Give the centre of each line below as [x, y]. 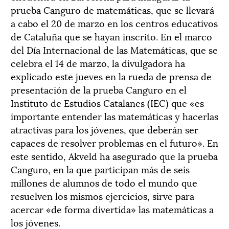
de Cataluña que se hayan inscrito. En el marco [111, 36]
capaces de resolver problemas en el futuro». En [114, 142]
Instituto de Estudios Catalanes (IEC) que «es [107, 102]
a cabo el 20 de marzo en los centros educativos [114, 22]
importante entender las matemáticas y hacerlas [114, 116]
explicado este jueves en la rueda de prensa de [111, 76]
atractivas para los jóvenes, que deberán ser [105, 129]
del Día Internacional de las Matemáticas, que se [114, 49]
